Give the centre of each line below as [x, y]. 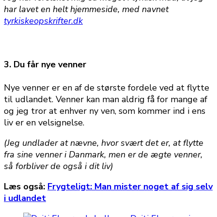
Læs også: [26, 187]
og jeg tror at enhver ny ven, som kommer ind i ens [105, 111]
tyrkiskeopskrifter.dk [43, 21]
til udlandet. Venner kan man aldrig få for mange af [106, 100]
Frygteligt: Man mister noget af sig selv [130, 187]
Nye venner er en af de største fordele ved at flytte [107, 88]
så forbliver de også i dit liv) [59, 166]
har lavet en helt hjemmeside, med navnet [86, 9]
